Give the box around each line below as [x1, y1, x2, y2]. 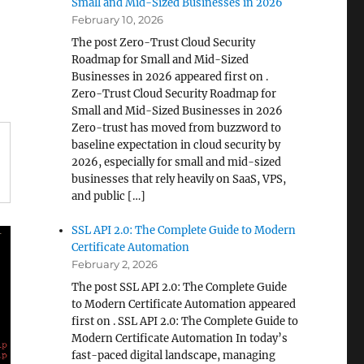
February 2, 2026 [71, 258, 158, 271]
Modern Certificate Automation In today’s [71, 331, 288, 345]
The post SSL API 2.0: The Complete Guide [71, 280, 288, 294]
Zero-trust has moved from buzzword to [71, 121, 282, 135]
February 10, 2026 [71, 13, 164, 26]
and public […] [71, 189, 146, 203]
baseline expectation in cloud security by [71, 138, 281, 152]
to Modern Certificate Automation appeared [71, 297, 297, 311]
